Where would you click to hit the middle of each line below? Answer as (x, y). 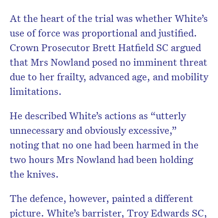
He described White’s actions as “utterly (98, 116)
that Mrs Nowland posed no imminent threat (109, 62)
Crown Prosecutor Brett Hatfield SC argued (105, 47)
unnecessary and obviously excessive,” (93, 130)
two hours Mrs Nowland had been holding (101, 159)
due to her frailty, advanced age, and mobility (109, 77)
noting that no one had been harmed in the (104, 145)
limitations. (36, 91)
